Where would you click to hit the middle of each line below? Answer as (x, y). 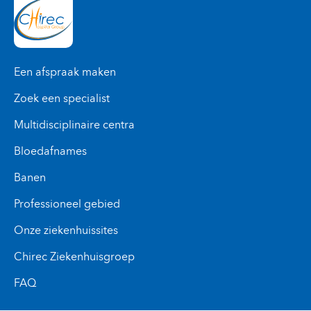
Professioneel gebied (67, 204)
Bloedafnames (50, 151)
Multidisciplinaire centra (74, 125)
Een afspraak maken (65, 72)
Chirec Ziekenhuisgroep (74, 257)
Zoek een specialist (62, 98)
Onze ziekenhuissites (66, 230)
